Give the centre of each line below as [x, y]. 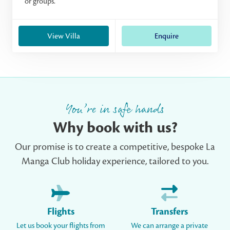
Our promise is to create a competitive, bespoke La [115, 147]
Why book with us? [115, 128]
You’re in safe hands [115, 110]
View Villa [63, 36]
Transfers [169, 212]
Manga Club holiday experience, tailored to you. [115, 161]
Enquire [166, 36]
